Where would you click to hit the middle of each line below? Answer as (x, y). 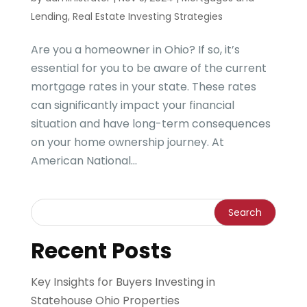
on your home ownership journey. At (127, 142)
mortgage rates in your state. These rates (143, 86)
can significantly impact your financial (132, 105)
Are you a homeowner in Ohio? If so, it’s (135, 49)
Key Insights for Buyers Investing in (123, 282)
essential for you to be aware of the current (148, 68)
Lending (49, 16)
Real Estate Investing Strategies (147, 16)
